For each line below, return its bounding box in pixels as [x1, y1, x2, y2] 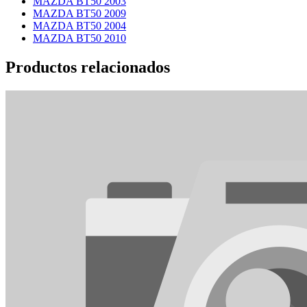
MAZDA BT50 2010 [33, 32, 126, 44]
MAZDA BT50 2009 [33, 7, 126, 19]
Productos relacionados [5, 58, 170, 76]
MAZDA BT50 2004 [33, 19, 126, 32]
